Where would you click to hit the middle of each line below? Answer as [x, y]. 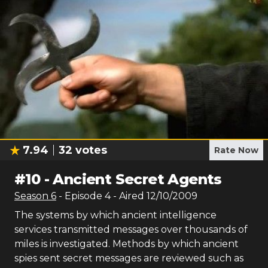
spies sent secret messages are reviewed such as [129, 258]
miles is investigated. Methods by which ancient [127, 244]
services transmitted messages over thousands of [131, 229]
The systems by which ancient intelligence [115, 215]
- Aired [127, 196]
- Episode [82, 196]
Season [33, 196]
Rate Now [236, 150]
